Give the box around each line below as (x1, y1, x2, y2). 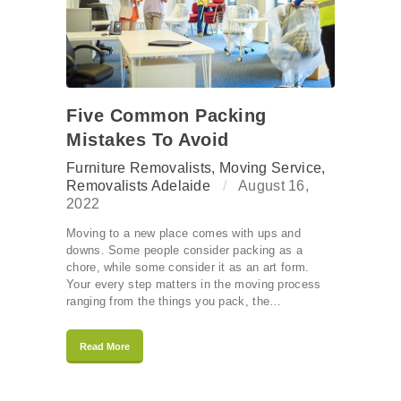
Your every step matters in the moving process (66, 277, 321, 291)
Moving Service (218, 159, 322, 175)
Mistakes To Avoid (66, 129, 229, 149)
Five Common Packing (66, 105, 267, 125)
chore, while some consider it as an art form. (66, 260, 310, 274)
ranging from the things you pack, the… (66, 294, 282, 308)
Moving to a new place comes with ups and (66, 226, 302, 240)
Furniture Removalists (66, 159, 212, 175)
